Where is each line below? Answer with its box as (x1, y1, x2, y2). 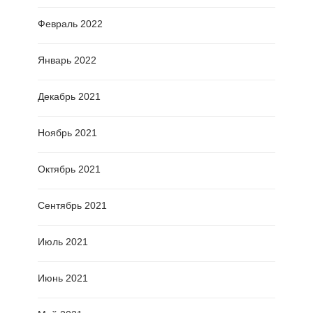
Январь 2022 (38, 54, 96, 66)
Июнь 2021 (38, 272, 88, 284)
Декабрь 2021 (38, 91, 101, 103)
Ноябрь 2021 (38, 127, 97, 139)
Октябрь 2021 (38, 163, 101, 175)
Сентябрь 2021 (38, 200, 107, 212)
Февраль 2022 (38, 18, 103, 30)
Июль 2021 (38, 236, 88, 248)
